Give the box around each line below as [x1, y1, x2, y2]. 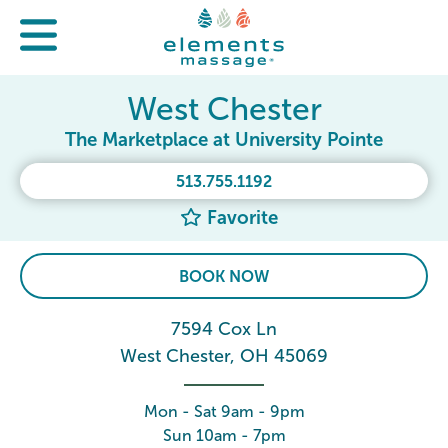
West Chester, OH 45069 [120, 346, 328, 366]
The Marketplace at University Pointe [65, 129, 383, 150]
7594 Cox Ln [171, 319, 277, 339]
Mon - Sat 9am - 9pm [143, 403, 305, 420]
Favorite [201, 207, 278, 228]
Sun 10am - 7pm [162, 427, 286, 444]
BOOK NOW [179, 268, 269, 285]
